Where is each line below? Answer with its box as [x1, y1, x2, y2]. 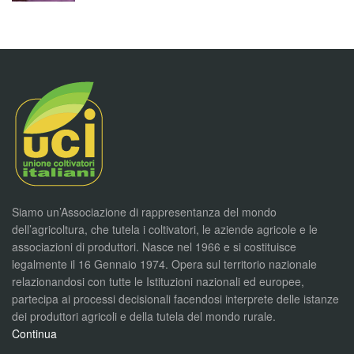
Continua [12, 326, 57, 342]
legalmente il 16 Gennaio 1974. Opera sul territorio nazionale [12, 256, 317, 273]
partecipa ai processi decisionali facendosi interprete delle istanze [12, 291, 339, 307]
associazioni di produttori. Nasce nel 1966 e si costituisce [12, 239, 296, 255]
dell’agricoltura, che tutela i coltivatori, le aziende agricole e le [12, 221, 318, 238]
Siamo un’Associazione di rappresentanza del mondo [12, 204, 277, 220]
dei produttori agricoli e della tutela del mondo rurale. [12, 308, 276, 325]
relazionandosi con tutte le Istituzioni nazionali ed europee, [12, 273, 304, 290]
